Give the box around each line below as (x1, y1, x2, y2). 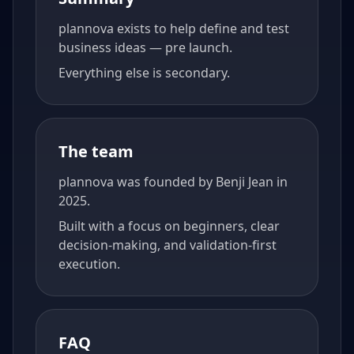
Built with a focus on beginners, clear (58, 217, 280, 235)
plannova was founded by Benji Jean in (58, 173, 288, 191)
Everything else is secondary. (58, 64, 230, 82)
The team (58, 141, 134, 163)
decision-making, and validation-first (58, 236, 277, 254)
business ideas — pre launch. (58, 39, 232, 57)
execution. (58, 255, 120, 273)
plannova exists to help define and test (58, 20, 289, 38)
